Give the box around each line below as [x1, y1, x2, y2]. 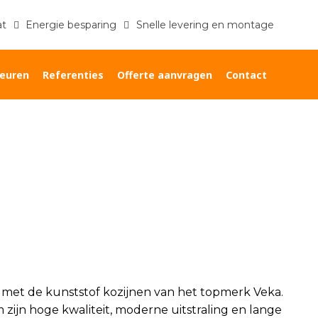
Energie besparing [23, 18, 120, 31]
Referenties [43, 67, 104, 82]
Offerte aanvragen [117, 67, 212, 82]
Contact [226, 67, 267, 82]
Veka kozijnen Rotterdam [163, 194, 274, 205]
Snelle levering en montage [133, 18, 274, 31]
